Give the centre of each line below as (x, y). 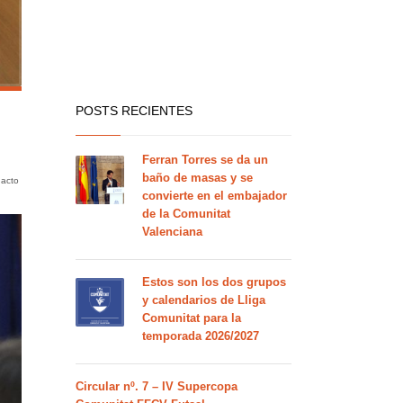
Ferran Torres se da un (205, 160)
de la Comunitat (186, 214)
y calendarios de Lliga (203, 300)
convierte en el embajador (214, 196)
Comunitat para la (191, 318)
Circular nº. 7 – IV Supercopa (156, 386)
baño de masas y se (197, 178)
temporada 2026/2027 (200, 336)
